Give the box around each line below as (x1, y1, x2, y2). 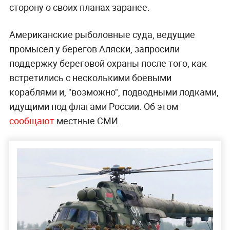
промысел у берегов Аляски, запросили (9, 43, 180, 55)
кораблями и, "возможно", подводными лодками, (9, 86, 219, 99)
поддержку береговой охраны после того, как (9, 57, 207, 70)
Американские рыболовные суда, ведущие (9, 28, 195, 41)
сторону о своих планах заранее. (9, 1, 150, 14)
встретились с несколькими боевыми (9, 71, 171, 84)
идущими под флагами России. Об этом (9, 100, 178, 113)
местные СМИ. (56, 114, 121, 127)
